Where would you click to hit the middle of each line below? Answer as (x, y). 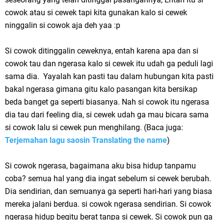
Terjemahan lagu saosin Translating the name (86, 140)
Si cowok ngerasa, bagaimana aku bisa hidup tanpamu (100, 166)
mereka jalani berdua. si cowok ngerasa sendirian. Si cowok (108, 204)
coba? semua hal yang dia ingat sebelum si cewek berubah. (108, 179)
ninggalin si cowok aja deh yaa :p (63, 25)
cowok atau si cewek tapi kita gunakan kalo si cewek (96, 13)
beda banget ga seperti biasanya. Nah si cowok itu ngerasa (107, 102)
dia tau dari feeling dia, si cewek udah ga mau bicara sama (107, 115)
